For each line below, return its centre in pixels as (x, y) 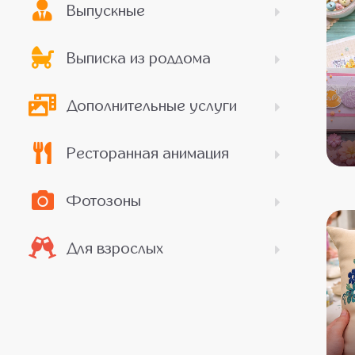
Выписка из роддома (138, 58)
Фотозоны (103, 200)
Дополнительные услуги (151, 105)
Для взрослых (115, 248)
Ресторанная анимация (147, 153)
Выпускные (105, 10)
